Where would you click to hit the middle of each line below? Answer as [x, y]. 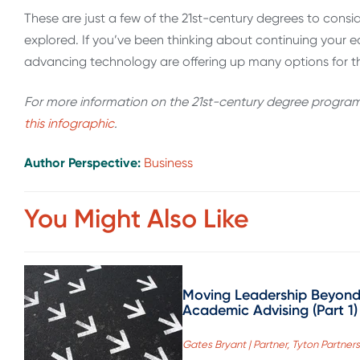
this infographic [69, 123]
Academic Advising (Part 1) [270, 310]
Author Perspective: [84, 162]
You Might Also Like [137, 219]
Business [168, 162]
